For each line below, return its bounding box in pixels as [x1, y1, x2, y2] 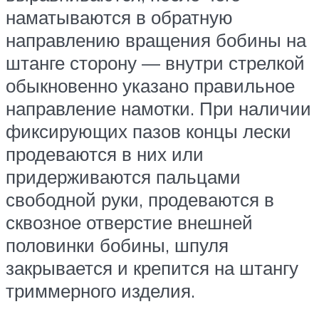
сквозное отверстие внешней [6, 211, 253, 234]
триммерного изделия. [6, 279, 195, 303]
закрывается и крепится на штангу [6, 256, 298, 280]
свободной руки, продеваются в [6, 188, 274, 211]
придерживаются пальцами [6, 165, 241, 189]
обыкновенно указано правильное [6, 74, 295, 98]
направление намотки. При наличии [6, 97, 311, 120]
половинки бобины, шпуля [6, 234, 229, 257]
